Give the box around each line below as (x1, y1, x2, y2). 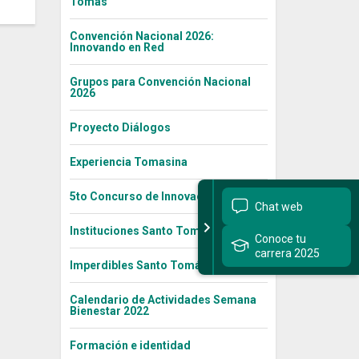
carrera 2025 (255, 247, 320, 260)
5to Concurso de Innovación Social (69, 190, 256, 204)
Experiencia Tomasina (69, 155, 188, 169)
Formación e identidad (69, 339, 191, 353)
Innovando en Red (69, 41, 164, 54)
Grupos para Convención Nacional (69, 75, 251, 89)
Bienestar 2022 (69, 305, 149, 318)
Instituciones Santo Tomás (69, 224, 213, 238)
